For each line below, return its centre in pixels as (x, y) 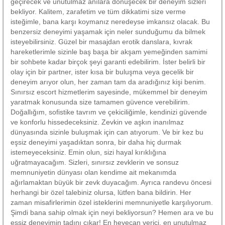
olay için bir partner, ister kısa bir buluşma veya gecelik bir (102, 72)
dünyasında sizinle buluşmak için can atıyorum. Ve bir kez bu (107, 132)
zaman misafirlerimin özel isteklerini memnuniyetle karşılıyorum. (112, 202)
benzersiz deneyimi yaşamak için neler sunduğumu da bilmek (108, 31)
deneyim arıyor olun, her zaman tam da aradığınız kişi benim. (108, 82)
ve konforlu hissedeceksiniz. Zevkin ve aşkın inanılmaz (97, 122)
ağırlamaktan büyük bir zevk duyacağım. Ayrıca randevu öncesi (111, 182)
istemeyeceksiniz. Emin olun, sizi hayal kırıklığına (88, 152)
